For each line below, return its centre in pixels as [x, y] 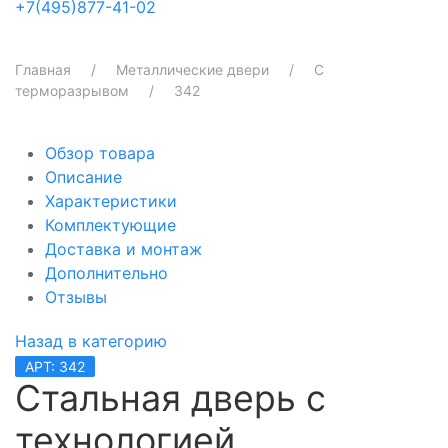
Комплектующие [110, 224]
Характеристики [111, 200]
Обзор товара [100, 152]
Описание [83, 176]
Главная [43, 69]
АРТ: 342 [55, 366]
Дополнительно [106, 272]
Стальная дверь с [170, 397]
